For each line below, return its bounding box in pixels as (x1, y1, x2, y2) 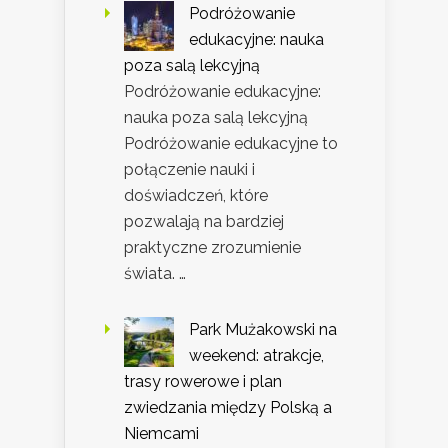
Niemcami (124, 423, 199, 443)
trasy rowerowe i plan (124, 371, 282, 391)
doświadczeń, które (124, 185, 268, 205)
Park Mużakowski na (189, 319, 337, 339)
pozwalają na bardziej (124, 211, 284, 231)
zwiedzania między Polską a (124, 397, 332, 417)
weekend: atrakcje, (189, 345, 324, 365)
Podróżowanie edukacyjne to (124, 133, 338, 153)
